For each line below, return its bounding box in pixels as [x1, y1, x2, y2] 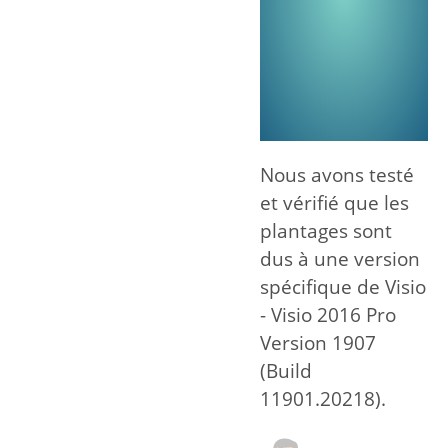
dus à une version [260, 245, 420, 272]
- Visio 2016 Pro [260, 301, 396, 328]
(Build [260, 357, 312, 384]
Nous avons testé [260, 161, 414, 188]
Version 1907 [260, 329, 376, 356]
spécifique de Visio [260, 273, 426, 300]
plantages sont [260, 217, 392, 244]
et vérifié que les [260, 189, 409, 216]
